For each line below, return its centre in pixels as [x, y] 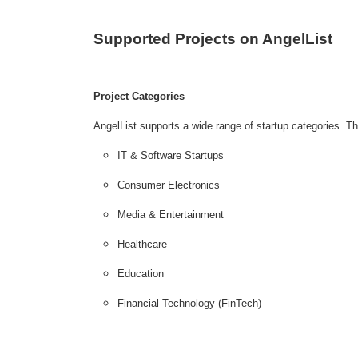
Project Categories [139, 97]
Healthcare [142, 245]
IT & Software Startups [171, 156]
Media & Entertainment [171, 215]
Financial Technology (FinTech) [189, 304]
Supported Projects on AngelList [213, 39]
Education [141, 274]
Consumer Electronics [169, 185]
